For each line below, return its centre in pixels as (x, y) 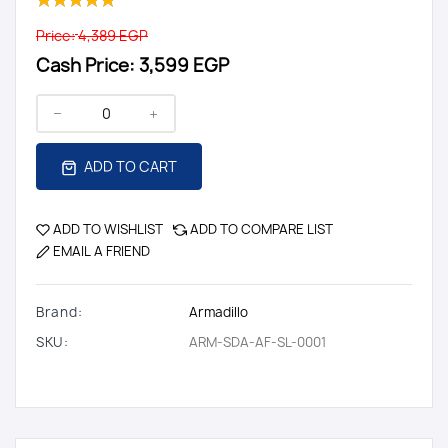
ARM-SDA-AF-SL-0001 (257, 342)
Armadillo (218, 312)
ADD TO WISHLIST (108, 229)
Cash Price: (85, 65)
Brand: (59, 312)
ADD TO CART (129, 166)
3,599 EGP (184, 65)
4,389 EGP (113, 35)
